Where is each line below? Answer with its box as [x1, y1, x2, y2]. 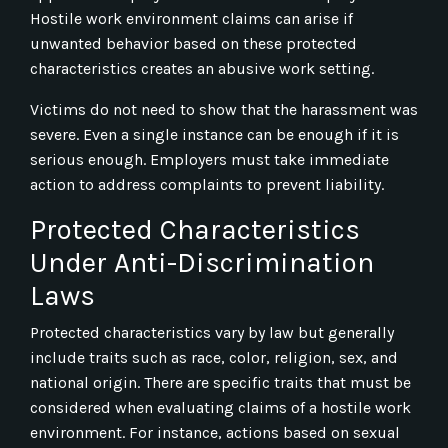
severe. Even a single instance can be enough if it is [30, 124, 399, 144]
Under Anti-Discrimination [30, 245, 374, 279]
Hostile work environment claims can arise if [30, 8, 353, 28]
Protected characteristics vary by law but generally [30, 322, 394, 342]
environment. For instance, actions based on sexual [30, 422, 400, 442]
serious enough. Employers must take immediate [30, 149, 389, 169]
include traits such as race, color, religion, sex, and [30, 347, 398, 367]
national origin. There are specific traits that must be [30, 372, 411, 392]
